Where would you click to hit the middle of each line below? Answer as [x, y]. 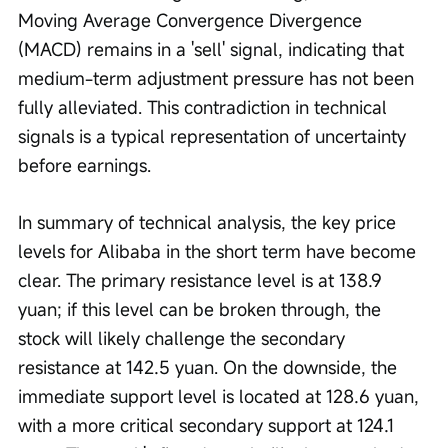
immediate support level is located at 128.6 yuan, [221, 396]
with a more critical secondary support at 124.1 [208, 425]
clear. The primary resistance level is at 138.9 [202, 280]
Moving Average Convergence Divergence [192, 20]
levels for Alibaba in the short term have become [219, 251]
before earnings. [84, 165]
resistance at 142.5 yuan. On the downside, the [210, 367]
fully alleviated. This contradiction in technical [205, 107]
